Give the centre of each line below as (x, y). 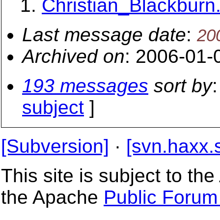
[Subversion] (55, 146)
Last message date (104, 35)
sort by (180, 86)
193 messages (85, 86)
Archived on (73, 56)
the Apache (52, 197)
